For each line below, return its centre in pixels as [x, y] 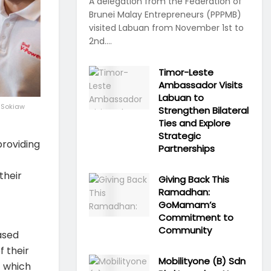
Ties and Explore [194, 123]
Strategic [180, 136]
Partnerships [187, 149]
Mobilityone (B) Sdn [202, 261]
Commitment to [196, 217]
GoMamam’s [187, 205]
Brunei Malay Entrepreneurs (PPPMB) [165, 15]
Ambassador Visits [201, 85]
